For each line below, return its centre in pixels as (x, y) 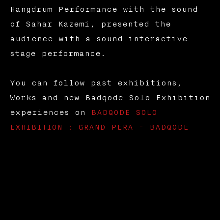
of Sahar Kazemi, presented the (90, 24)
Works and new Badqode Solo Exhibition (110, 97)
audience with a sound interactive (98, 39)
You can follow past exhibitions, (96, 83)
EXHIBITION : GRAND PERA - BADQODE (99, 127)
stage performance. (57, 53)
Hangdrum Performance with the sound (104, 9)
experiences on (50, 112)
